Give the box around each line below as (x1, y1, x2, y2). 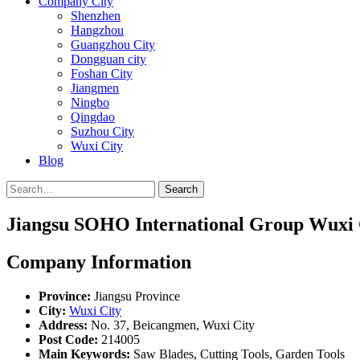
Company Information (6, 251, 191, 272)
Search (165, 183, 198, 195)
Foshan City (71, 67, 133, 80)
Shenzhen (71, 9, 121, 22)
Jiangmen (71, 81, 119, 95)
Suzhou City (71, 125, 134, 138)
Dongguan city (71, 52, 146, 66)
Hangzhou (71, 23, 124, 37)
